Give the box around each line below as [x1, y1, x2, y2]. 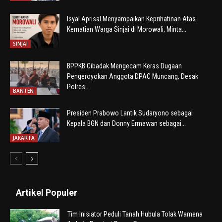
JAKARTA [13, 134, 35, 141]
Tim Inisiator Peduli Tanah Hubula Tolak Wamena [67, 210, 203, 218]
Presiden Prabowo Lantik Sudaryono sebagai [67, 109, 193, 117]
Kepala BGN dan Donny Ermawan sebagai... [67, 119, 186, 127]
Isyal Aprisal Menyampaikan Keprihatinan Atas [67, 14, 196, 23]
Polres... [67, 82, 90, 91]
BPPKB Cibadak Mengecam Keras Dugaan [67, 61, 182, 70]
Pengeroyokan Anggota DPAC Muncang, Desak [67, 72, 198, 80]
